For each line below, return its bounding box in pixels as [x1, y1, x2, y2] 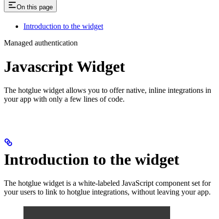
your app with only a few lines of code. [4, 95, 125, 104]
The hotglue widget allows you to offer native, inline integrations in [4, 86, 211, 95]
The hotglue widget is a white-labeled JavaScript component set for [4, 179, 211, 188]
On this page [17, 3, 53, 11]
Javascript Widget [4, 58, 125, 75]
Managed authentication [4, 38, 78, 47]
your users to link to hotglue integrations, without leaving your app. [4, 188, 211, 197]
